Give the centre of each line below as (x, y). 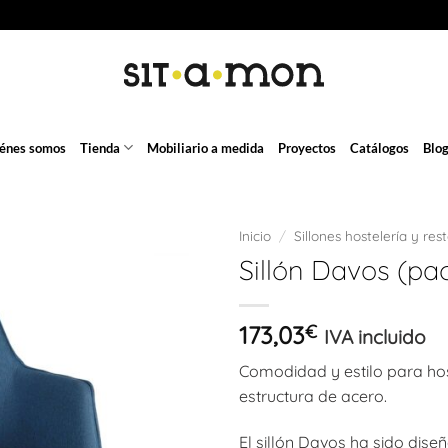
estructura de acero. (313, 395)
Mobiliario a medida (206, 147)
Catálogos (380, 147)
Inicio (255, 235)
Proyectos (307, 147)
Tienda (99, 147)
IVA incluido (375, 336)
